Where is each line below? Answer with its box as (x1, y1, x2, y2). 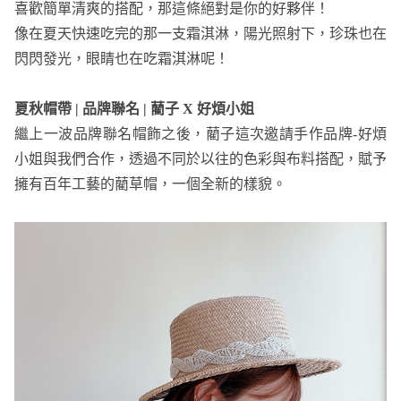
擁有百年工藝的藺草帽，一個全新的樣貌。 (14, 175, 286, 192)
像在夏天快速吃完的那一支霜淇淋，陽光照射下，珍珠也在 (14, 25, 387, 41)
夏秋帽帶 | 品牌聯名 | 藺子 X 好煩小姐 (14, 100, 254, 116)
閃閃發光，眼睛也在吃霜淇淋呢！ (14, 50, 229, 66)
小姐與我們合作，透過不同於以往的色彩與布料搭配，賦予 (14, 150, 387, 166)
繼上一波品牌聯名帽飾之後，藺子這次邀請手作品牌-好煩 (14, 125, 387, 141)
